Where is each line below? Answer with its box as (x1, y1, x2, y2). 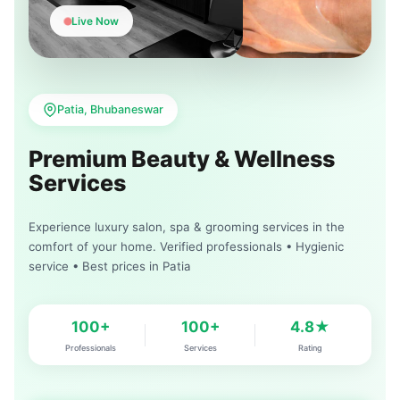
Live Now (71, 14, 119, 29)
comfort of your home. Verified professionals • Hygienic (29, 239, 344, 254)
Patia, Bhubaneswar (57, 103, 163, 117)
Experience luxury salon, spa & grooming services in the (29, 220, 345, 235)
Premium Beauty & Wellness (29, 146, 335, 173)
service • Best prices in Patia (29, 259, 191, 274)
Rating (297, 343, 322, 354)
